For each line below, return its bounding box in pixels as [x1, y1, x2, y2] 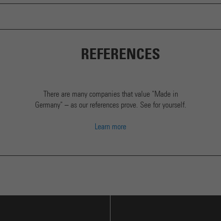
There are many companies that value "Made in [43, 90, 178, 99]
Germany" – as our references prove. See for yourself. [35, 101, 186, 110]
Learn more [95, 123, 126, 131]
